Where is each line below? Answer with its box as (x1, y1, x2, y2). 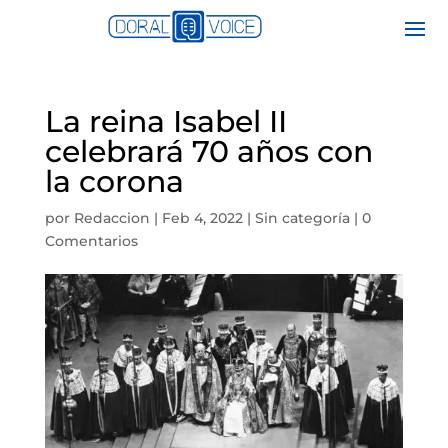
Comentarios (44, 231, 138, 250)
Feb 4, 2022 (161, 208, 243, 227)
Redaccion (73, 208, 150, 227)
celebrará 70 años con (44, 132, 373, 170)
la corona (44, 162, 184, 200)
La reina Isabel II (44, 102, 287, 140)
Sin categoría (254, 208, 350, 227)
